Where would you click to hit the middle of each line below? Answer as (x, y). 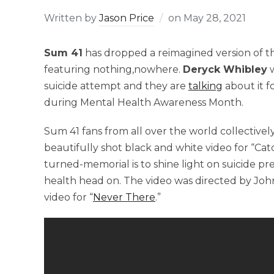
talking (206, 86)
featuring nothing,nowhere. (113, 69)
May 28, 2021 (215, 18)
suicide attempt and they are (116, 86)
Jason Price (127, 18)
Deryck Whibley (225, 69)
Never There (124, 197)
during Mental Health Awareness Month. (144, 102)
